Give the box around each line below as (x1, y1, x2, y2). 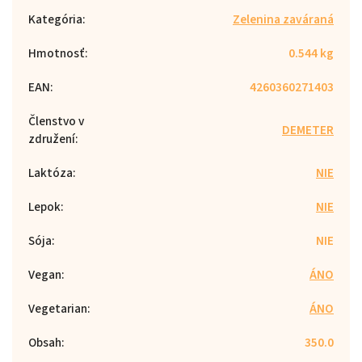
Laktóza (28, 163, 73, 182)
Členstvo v (28, 112, 84, 130)
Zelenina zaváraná (233, 10, 334, 28)
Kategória (28, 10, 82, 28)
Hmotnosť (28, 44, 85, 62)
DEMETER (282, 120, 334, 139)
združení (28, 129, 75, 148)
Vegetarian (28, 299, 87, 318)
